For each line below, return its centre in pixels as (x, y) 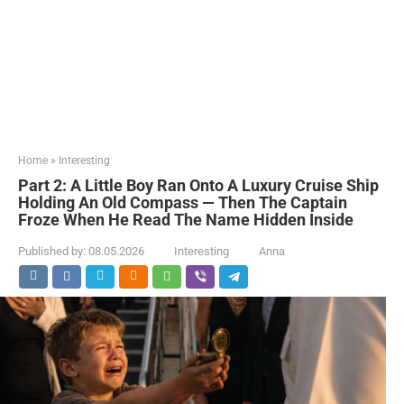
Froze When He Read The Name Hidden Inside (186, 220)
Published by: (52, 251)
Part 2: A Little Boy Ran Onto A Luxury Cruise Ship (198, 185)
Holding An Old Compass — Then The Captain (183, 202)
